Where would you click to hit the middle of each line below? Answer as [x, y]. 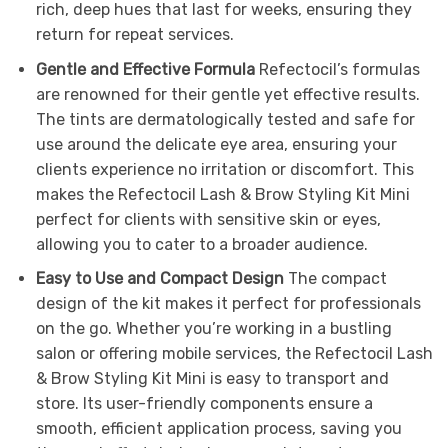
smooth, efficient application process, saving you [218, 429]
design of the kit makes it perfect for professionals [228, 304]
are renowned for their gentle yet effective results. [227, 94]
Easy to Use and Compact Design [159, 279]
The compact [335, 279]
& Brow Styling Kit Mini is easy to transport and [212, 379]
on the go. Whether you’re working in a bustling [213, 329]
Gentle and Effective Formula [145, 69]
